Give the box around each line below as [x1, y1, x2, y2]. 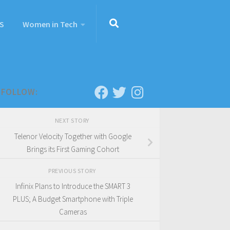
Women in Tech [23, 19, 78, 29]
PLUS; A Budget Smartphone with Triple [12, 194, 133, 204]
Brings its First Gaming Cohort [26, 144, 119, 154]
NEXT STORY [54, 117, 91, 124]
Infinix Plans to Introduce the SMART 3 [15, 181, 130, 191]
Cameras [59, 207, 87, 217]
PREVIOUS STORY [48, 166, 97, 175]
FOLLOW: [1, 86, 38, 98]
